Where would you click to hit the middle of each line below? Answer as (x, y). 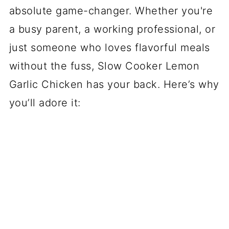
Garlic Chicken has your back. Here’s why (114, 85)
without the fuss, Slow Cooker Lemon (104, 66)
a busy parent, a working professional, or (112, 29)
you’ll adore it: (45, 103)
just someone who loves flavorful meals (109, 48)
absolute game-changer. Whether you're (111, 11)
